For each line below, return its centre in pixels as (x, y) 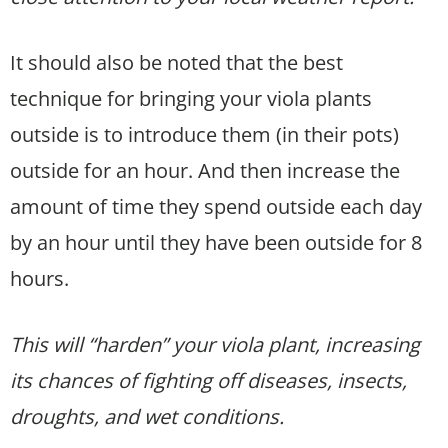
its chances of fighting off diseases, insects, (208, 381)
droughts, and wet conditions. (147, 417)
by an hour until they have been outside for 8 (216, 243)
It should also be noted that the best (176, 63)
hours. (39, 279)
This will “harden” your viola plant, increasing (215, 345)
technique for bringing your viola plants (191, 99)
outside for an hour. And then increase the (205, 171)
